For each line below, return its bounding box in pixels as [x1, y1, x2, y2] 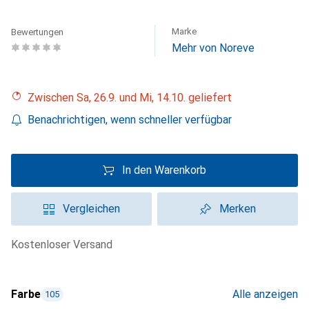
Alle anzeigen [232, 288, 298, 301]
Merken [219, 202, 256, 215]
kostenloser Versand [18, 238, 112, 251]
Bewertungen [11, 27, 63, 37]
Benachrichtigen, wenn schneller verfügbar [28, 113, 232, 126]
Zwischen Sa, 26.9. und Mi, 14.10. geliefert [34, 91, 232, 104]
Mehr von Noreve [172, 41, 255, 54]
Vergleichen [62, 202, 120, 215]
